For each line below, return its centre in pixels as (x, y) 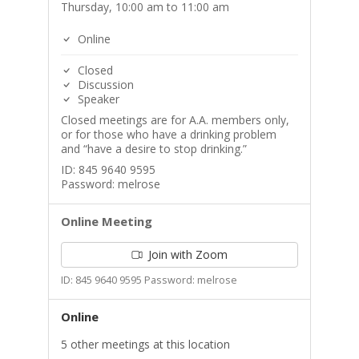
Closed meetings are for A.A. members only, (175, 120)
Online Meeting (106, 221)
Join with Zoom (186, 254)
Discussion (104, 85)
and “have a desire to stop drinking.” (153, 149)
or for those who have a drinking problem (168, 134)
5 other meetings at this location (145, 344)
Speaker (97, 99)
